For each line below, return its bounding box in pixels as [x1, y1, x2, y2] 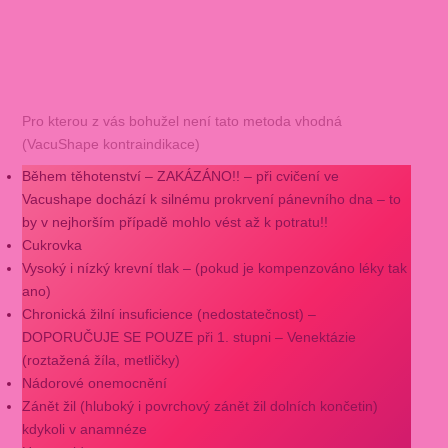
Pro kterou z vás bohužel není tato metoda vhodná [21, 112, 342, 129]
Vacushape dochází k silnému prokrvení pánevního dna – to [21, 191, 401, 208]
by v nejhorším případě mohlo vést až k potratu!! [21, 214, 328, 231]
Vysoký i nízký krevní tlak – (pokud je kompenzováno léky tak [21, 260, 407, 277]
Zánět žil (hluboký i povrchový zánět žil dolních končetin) [21, 398, 378, 415]
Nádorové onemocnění [21, 375, 167, 392]
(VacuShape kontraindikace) [21, 135, 200, 152]
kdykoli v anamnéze [21, 421, 147, 438]
